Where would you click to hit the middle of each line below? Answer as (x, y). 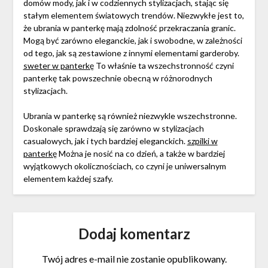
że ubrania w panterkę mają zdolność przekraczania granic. (129, 28)
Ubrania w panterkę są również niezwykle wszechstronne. (130, 116)
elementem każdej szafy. (68, 179)
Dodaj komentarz (134, 234)
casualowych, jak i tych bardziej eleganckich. (105, 141)
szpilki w (202, 141)
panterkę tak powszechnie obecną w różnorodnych (118, 78)
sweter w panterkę (58, 66)
